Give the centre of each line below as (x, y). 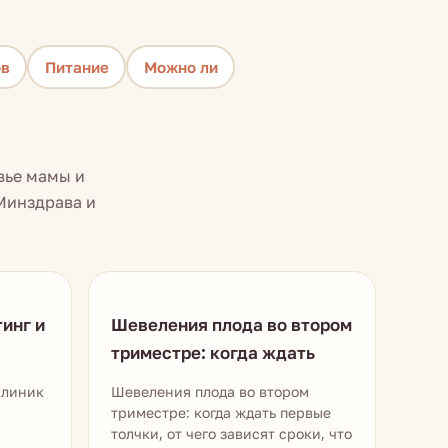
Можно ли (180, 66)
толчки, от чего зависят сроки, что (231, 433)
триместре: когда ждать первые (221, 412)
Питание (76, 66)
